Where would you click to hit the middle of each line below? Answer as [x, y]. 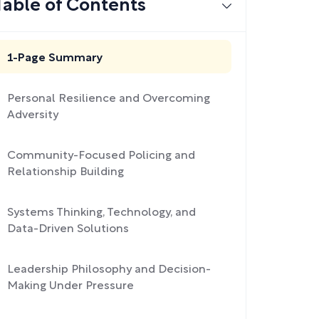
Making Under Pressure [70, 286]
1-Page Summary [55, 58]
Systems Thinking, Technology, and [101, 213]
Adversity [33, 115]
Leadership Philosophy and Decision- [109, 270]
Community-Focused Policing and [101, 156]
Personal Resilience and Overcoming [109, 99]
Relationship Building [66, 172]
